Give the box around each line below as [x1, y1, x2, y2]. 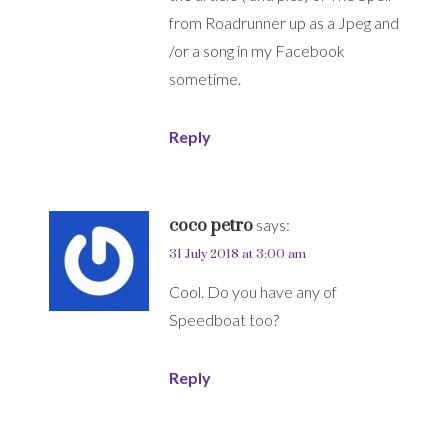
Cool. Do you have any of [169, 282, 337, 302]
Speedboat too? [169, 310, 279, 330]
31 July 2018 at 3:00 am [169, 246, 306, 263]
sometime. [169, 69, 241, 89]
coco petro [169, 215, 253, 238]
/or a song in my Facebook [169, 41, 345, 61]
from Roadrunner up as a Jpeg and [169, 13, 399, 33]
